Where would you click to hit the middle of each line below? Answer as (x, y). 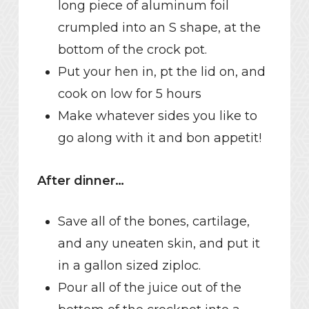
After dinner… (80, 180)
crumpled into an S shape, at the (159, 27)
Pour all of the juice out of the (149, 287)
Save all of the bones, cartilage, (153, 221)
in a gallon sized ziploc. (129, 265)
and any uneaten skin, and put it (159, 243)
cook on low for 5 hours (129, 93)
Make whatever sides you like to (157, 116)
